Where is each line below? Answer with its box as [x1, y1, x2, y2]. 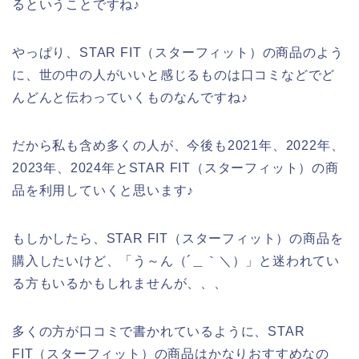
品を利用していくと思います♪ [12, 183, 195, 197]
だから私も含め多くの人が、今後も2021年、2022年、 [12, 138, 345, 152]
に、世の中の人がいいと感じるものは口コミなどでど [12, 67, 336, 82]
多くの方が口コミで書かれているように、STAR [12, 324, 305, 338]
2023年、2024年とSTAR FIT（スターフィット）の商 [12, 160, 339, 175]
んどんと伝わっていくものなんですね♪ [12, 90, 248, 104]
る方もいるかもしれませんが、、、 [12, 276, 228, 290]
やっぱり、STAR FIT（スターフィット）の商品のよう [12, 45, 344, 59]
